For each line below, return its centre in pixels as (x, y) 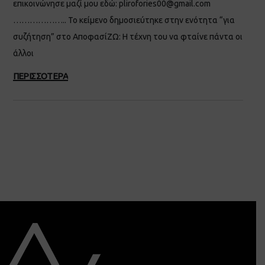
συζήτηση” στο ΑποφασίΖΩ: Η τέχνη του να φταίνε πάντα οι (127, 36)
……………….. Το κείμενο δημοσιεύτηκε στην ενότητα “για (124, 20)
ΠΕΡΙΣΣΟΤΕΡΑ (41, 76)
